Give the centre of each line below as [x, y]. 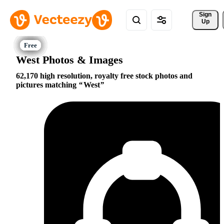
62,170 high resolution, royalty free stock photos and [104, 76]
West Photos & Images [69, 59]
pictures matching [47, 85]
